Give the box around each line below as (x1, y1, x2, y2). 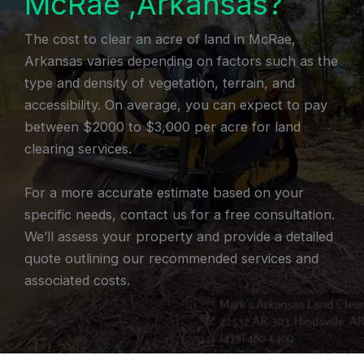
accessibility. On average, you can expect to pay (24, 97, 327, 114)
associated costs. (24, 271, 130, 288)
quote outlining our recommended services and (24, 249, 318, 266)
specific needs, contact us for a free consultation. (24, 206, 335, 223)
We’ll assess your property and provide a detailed (24, 227, 333, 245)
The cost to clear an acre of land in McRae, (24, 31, 296, 48)
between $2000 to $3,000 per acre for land (24, 119, 301, 136)
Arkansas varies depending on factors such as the (24, 53, 338, 70)
